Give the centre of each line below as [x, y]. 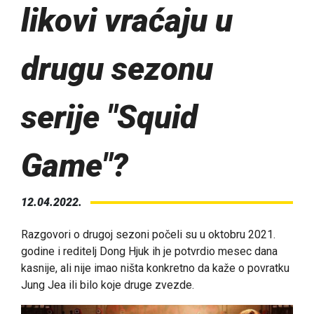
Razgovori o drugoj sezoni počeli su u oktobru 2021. [148, 235]
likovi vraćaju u [127, 21]
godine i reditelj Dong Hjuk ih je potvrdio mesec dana [149, 252]
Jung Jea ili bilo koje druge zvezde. [108, 285]
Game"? [75, 166]
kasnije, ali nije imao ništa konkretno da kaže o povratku [155, 268]
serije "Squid [109, 117]
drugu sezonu [117, 69]
